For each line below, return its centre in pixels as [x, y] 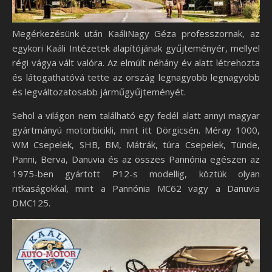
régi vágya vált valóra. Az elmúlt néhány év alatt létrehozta [136, 62]
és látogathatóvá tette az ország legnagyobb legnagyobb [136, 77]
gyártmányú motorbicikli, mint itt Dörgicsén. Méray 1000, [136, 130]
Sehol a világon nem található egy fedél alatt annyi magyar [136, 115]
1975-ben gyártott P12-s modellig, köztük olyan [136, 173]
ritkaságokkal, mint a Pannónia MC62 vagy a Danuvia [136, 188]
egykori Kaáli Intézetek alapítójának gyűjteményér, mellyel [136, 48]
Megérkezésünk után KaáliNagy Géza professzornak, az [136, 33]
